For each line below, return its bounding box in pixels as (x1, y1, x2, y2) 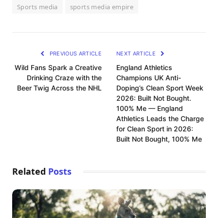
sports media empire (70, 2, 134, 11)
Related (12, 165, 48, 177)
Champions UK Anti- (116, 73, 181, 82)
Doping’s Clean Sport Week (116, 83, 203, 92)
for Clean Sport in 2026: (116, 124, 193, 133)
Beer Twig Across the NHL (17, 83, 102, 92)
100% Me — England (116, 104, 183, 112)
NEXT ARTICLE (116, 50, 158, 57)
